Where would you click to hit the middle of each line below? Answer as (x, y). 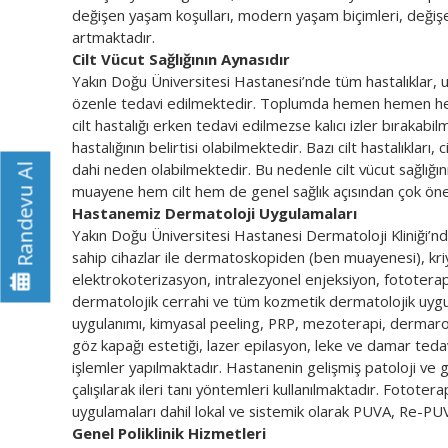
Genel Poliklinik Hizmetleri (169, 432)
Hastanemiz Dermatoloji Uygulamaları (214, 212)
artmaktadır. (113, 36)
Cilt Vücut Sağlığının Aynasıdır (181, 58)
